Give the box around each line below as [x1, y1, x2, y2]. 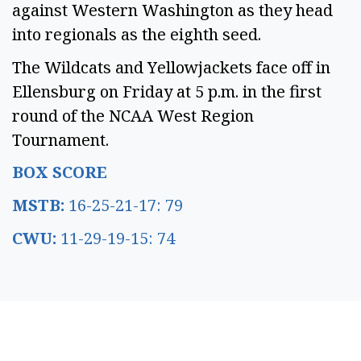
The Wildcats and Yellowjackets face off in [12, 56, 330, 78]
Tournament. [12, 128, 113, 151]
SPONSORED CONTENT [140, 340, 252, 355]
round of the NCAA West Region [12, 104, 254, 127]
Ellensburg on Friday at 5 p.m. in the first [12, 80, 322, 102]
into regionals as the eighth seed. [12, 23, 265, 45]
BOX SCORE [12, 161, 111, 184]
